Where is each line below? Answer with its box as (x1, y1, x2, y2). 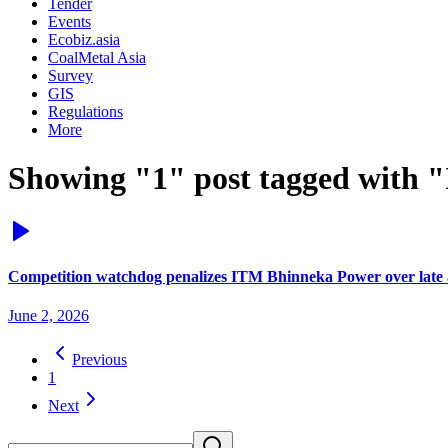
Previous (72, 351, 127, 369)
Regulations (48, 103, 123, 120)
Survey (48, 67, 93, 84)
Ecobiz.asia (48, 31, 120, 48)
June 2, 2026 (8, 307, 89, 325)
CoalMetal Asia (48, 49, 146, 66)
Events (48, 13, 91, 30)
